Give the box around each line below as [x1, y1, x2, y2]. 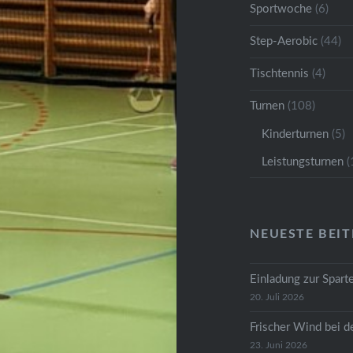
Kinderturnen [262, 128, 329, 140]
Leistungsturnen [262, 155, 344, 168]
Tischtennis [250, 67, 310, 80]
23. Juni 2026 [250, 340, 308, 350]
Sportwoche [250, 2, 313, 15]
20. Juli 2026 [250, 292, 305, 302]
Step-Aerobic [250, 35, 318, 47]
